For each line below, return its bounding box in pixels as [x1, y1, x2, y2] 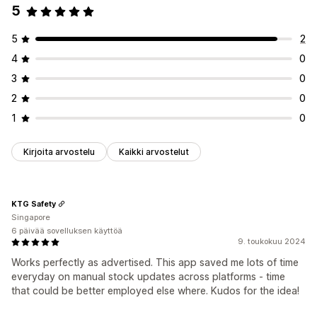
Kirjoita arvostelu [23, 146, 95, 158]
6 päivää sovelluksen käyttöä [11, 226, 122, 236]
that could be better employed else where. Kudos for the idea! [11, 284, 299, 297]
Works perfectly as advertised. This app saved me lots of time [11, 256, 299, 269]
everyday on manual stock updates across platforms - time [11, 270, 285, 283]
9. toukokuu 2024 [238, 236, 306, 247]
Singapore [11, 212, 50, 223]
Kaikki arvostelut [119, 146, 189, 158]
